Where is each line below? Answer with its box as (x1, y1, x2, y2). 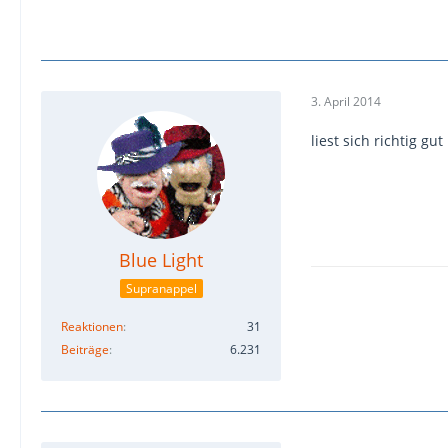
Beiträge (61, 341, 109, 358)
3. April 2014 (311, 92, 381, 110)
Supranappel (125, 280, 197, 297)
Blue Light (119, 248, 203, 273)
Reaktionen (61, 318, 123, 335)
